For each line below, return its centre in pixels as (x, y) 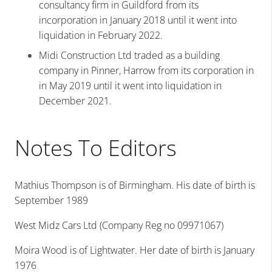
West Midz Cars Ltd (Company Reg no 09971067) (119, 226)
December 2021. (75, 101)
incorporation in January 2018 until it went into (138, 20)
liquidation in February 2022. (101, 36)
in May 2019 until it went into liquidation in (130, 86)
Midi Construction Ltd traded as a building (129, 56)
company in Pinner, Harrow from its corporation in (146, 71)
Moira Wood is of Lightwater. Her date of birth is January (134, 250)
